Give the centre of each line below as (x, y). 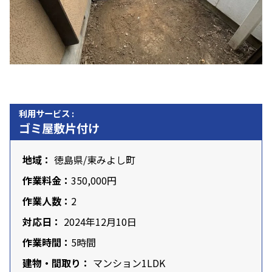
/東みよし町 (109, 160)
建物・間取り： (56, 263)
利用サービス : (46, 114)
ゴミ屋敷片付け (59, 128)
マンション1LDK (128, 263)
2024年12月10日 (100, 222)
